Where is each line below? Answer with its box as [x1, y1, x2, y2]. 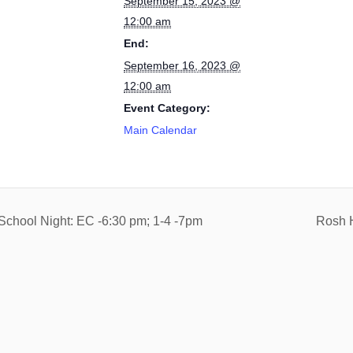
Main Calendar [124, 124, 197, 136]
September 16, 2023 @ [124, 59, 240, 72]
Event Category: [124, 102, 210, 114]
